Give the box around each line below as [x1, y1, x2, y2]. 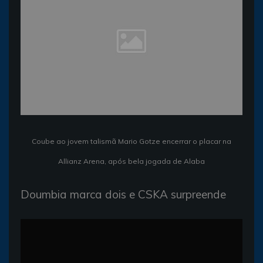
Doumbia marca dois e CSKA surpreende [21, 187, 226, 201]
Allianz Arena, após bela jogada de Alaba [58, 157, 205, 166]
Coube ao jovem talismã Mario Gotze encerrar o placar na [32, 137, 231, 146]
